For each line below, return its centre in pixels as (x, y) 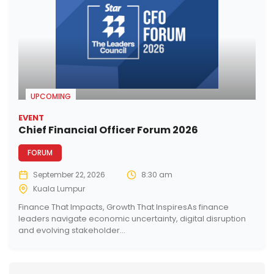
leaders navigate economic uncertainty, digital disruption (132, 219)
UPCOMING (51, 97)
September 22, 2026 (69, 175)
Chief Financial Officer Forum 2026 (108, 130)
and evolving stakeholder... (72, 231)
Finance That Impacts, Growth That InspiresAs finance (124, 207)
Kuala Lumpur (59, 189)
